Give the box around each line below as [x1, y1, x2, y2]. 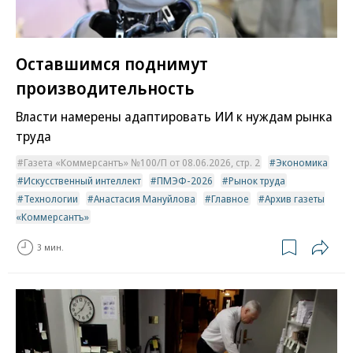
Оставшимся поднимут [16, 50, 208, 75]
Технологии [24, 191, 78, 206]
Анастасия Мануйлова [94, 191, 195, 206]
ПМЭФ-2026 [157, 173, 213, 188]
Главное [211, 191, 249, 206]
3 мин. [37, 241, 64, 254]
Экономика [276, 154, 328, 169]
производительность [16, 75, 195, 99]
